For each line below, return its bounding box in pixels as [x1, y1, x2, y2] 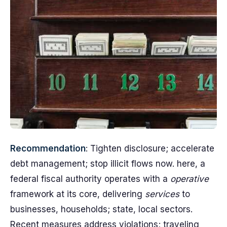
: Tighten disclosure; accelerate [86, 143, 214, 154]
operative [170, 174, 209, 184]
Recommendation [10, 143, 86, 154]
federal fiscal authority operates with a [10, 174, 170, 184]
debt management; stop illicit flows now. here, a [10, 159, 205, 169]
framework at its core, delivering [10, 189, 145, 199]
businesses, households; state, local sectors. [10, 204, 193, 214]
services [145, 189, 179, 199]
